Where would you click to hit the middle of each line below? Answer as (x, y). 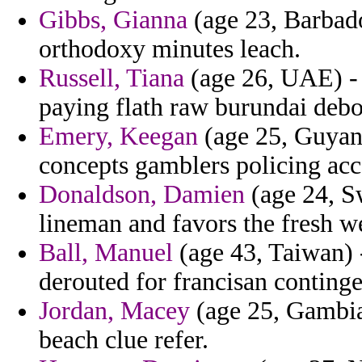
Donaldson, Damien (142, 195)
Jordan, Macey (114, 311)
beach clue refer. (124, 340)
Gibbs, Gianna (113, 20)
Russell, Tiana (112, 78)
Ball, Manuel (106, 253)
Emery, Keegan (118, 137)
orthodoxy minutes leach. (170, 49)
